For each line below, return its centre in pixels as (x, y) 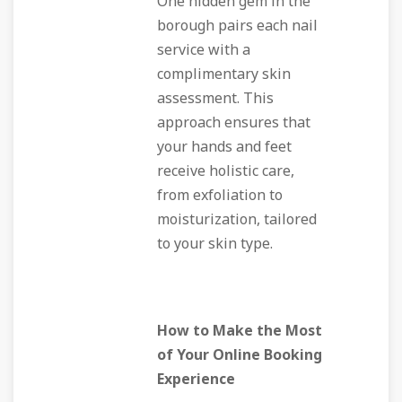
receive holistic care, (226, 171)
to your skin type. (215, 244)
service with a (204, 50)
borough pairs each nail (237, 26)
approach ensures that (234, 123)
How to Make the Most (240, 331)
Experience (196, 380)
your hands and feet (224, 147)
